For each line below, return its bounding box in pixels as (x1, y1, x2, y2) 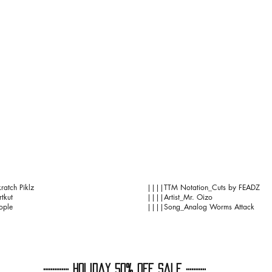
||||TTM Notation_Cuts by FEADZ (147, 182, 260, 192)
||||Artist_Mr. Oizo (147, 192, 212, 202)
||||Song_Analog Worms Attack (147, 202, 254, 212)
